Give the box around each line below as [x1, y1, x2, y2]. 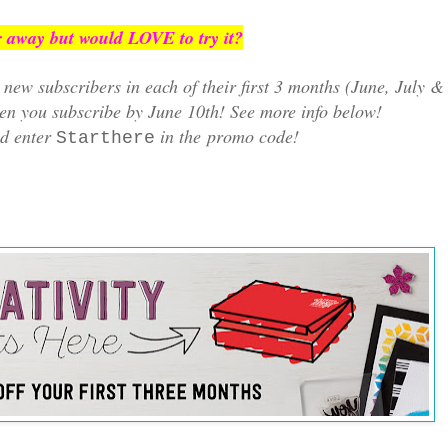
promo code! [207, 123, 299, 148]
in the [155, 123, 207, 148]
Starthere [56, 127, 155, 148]
